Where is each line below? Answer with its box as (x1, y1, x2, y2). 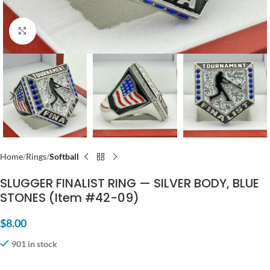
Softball (49, 151, 79, 162)
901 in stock (11, 239, 57, 250)
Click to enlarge (36, 26, 92, 36)
